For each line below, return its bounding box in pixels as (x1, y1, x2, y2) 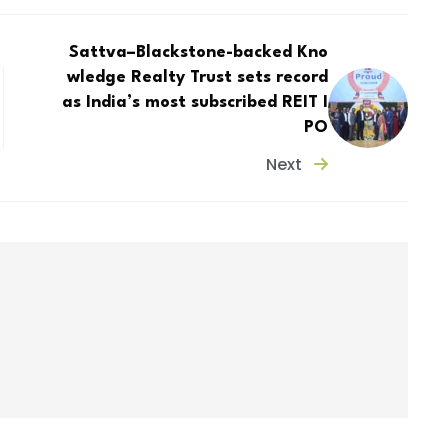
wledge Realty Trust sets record (67, 68, 329, 86)
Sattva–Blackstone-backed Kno (69, 43, 329, 61)
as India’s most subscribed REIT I (62, 93, 329, 111)
